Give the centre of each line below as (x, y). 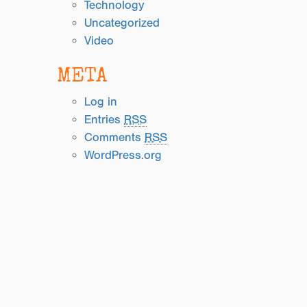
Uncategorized (122, 23)
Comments (115, 137)
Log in (101, 102)
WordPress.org (123, 155)
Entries (105, 120)
